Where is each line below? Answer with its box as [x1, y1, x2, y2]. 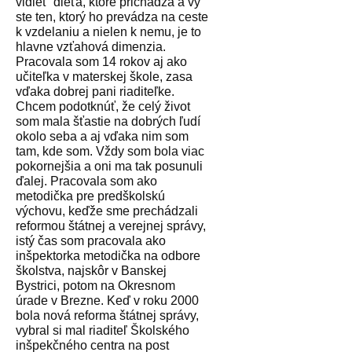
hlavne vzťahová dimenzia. [16, 39, 166, 53]
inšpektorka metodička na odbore [16, 248, 200, 262]
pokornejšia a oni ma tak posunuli [16, 159, 203, 173]
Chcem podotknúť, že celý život [16, 99, 190, 113]
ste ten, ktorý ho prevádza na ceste [16, 9, 208, 24]
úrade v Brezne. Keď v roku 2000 [16, 293, 199, 307]
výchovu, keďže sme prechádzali [16, 203, 198, 218]
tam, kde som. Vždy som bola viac [16, 144, 204, 158]
